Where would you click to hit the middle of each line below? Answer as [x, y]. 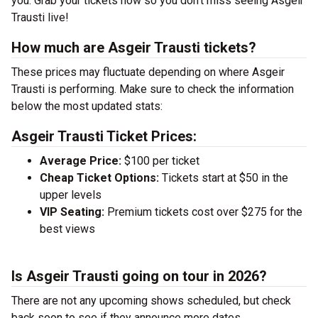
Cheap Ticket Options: [99, 178]
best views [67, 229]
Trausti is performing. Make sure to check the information [153, 89]
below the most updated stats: [87, 106]
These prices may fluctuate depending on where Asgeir [148, 72]
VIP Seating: [72, 212]
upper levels [71, 195]
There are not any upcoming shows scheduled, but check [151, 301]
